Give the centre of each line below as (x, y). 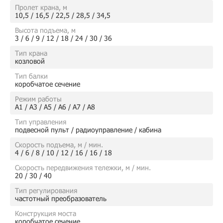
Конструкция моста (46, 213)
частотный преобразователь (61, 198)
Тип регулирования (46, 190)
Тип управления (41, 122)
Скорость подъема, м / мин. (59, 145)
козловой (30, 61)
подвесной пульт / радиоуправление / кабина (88, 130)
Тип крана (31, 53)
